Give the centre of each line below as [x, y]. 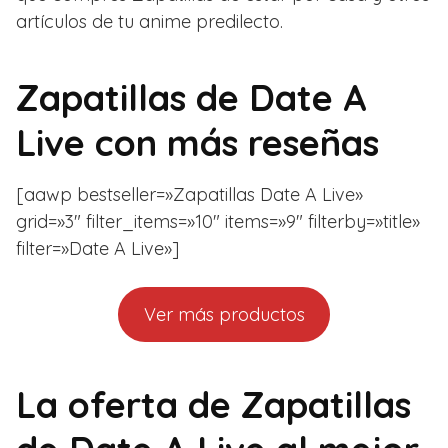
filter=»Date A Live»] [97, 248]
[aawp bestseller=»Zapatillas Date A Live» [189, 194]
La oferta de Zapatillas [213, 404]
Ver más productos [224, 314]
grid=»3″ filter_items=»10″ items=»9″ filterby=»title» [218, 221]
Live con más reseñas [197, 142]
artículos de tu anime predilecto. [149, 21]
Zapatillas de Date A [191, 97]
